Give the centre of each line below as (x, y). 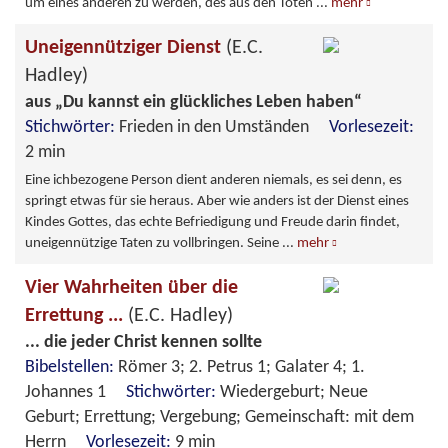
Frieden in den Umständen (224, 127)
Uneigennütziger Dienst (125, 47)
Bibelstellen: (71, 367)
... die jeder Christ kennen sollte (143, 342)
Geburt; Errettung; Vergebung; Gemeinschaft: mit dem (219, 417)
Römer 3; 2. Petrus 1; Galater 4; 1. (241, 367)
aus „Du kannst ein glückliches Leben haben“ (193, 102)
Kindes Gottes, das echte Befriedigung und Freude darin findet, (212, 222)
